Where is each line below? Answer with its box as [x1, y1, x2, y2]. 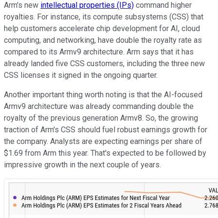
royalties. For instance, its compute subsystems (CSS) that [4, 12, 203, 21]
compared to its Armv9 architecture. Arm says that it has [4, 47, 194, 56]
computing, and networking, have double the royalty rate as [4, 35, 202, 45]
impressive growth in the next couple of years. [4, 160, 161, 169]
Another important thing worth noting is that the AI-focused [4, 90, 202, 99]
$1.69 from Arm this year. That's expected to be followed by [4, 148, 206, 158]
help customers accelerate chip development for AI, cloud [4, 23, 200, 33]
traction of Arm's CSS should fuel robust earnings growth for [4, 125, 207, 134]
